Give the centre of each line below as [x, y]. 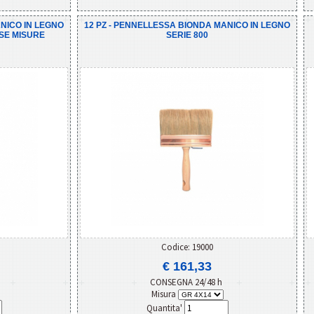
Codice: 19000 [187, 247]
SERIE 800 [187, 35]
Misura [164, 294]
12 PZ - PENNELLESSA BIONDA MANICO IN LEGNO [187, 25]
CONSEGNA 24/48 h [187, 282]
